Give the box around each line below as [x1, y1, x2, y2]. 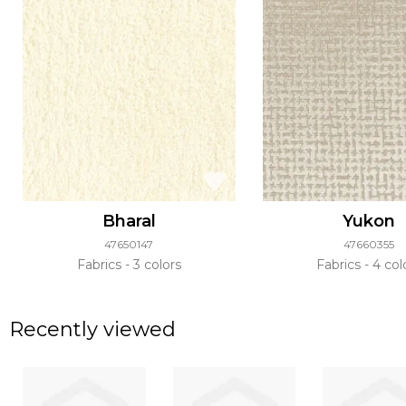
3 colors [129, 256, 181, 274]
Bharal [101, 211, 156, 232]
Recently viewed [9, 317, 176, 343]
